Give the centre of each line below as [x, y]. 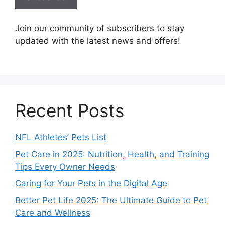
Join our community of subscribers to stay [100, 28]
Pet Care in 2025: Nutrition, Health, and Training [112, 154]
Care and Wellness [53, 213]
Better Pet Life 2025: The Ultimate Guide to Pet [111, 200]
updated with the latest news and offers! [98, 40]
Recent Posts [70, 110]
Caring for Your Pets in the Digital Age [91, 183]
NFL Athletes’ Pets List [61, 137]
